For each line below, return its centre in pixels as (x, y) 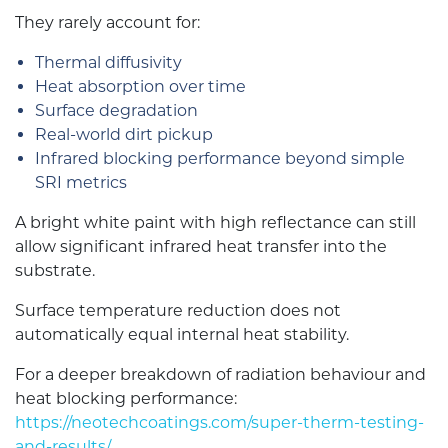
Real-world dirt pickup (124, 134)
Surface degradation (116, 110)
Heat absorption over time (140, 86)
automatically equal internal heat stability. (182, 334)
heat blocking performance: (126, 398)
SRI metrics (81, 182)
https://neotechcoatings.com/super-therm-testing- (219, 422)
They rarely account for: (107, 22)
